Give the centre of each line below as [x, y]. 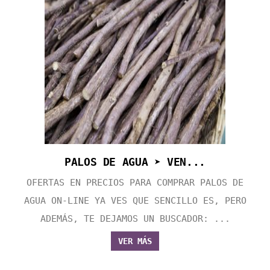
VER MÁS [135, 241]
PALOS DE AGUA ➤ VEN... [135, 162]
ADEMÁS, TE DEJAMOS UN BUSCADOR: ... [135, 219]
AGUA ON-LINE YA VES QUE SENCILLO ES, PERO [135, 201]
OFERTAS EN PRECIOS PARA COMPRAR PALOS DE [135, 183]
